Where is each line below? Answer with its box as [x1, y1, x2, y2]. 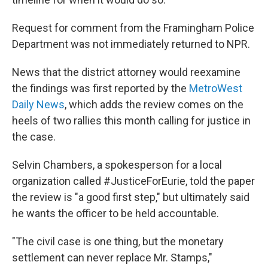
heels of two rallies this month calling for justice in [12, 114, 251, 127]
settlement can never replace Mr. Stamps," [12, 251, 212, 264]
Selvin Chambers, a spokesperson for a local [12, 159, 222, 171]
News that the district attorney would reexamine [12, 66, 240, 78]
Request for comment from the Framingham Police [12, 22, 254, 34]
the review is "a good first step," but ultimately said [12, 191, 249, 203]
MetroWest [189, 82, 242, 95]
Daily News [12, 98, 65, 111]
